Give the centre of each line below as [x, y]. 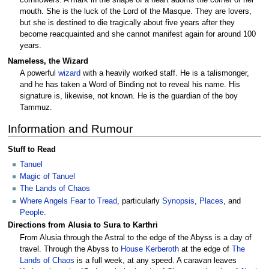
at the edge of [205, 249]
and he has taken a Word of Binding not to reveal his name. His [130, 85]
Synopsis [178, 201]
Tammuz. [36, 108]
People [32, 212]
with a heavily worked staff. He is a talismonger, [165, 74]
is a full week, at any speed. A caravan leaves [156, 260]
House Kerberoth [150, 249]
